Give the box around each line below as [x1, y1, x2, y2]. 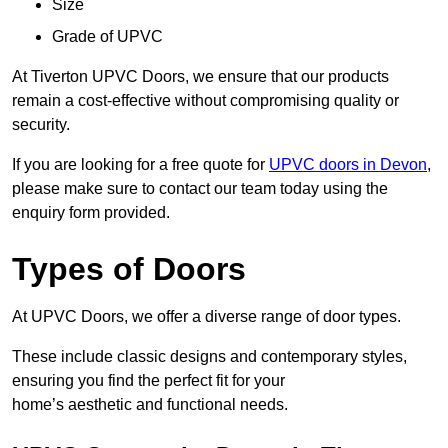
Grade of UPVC [52, 28, 163, 46]
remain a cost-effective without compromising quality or [12, 92, 399, 110]
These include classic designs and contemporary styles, [12, 348, 407, 366]
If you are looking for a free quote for [12, 156, 269, 174]
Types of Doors [12, 251, 246, 288]
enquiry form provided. [12, 204, 170, 222]
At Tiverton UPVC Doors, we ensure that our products [12, 68, 389, 86]
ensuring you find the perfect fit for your [12, 372, 285, 390]
